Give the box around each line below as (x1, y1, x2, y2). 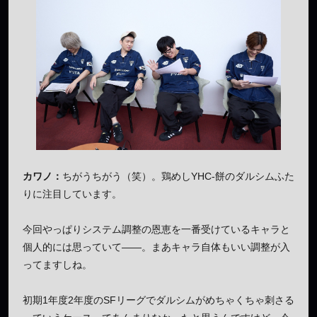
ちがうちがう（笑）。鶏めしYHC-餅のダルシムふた (62, 171, 294, 183)
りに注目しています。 (23, 188, 122, 200)
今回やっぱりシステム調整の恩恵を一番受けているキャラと (23, 224, 290, 236)
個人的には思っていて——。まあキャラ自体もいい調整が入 (23, 241, 290, 253)
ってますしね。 (23, 259, 92, 271)
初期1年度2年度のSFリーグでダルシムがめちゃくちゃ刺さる (23, 294, 294, 306)
